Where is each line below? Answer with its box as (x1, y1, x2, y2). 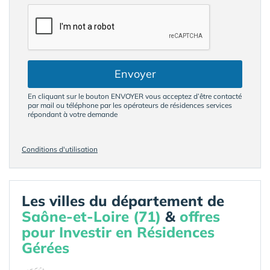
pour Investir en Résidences (22, 223, 215, 241)
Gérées (22, 239, 69, 257)
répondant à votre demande (28, 110, 118, 119)
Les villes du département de (22, 192, 224, 210)
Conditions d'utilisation (22, 145, 98, 154)
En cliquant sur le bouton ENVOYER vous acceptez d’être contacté (28, 92, 242, 101)
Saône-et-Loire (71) (22, 207, 161, 225)
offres (180, 207, 220, 225)
